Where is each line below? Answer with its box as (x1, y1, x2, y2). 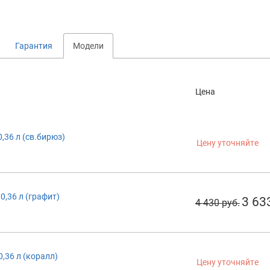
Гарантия (15, 40, 52, 51)
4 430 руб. (195, 196, 240, 209)
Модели (73, 40, 104, 51)
